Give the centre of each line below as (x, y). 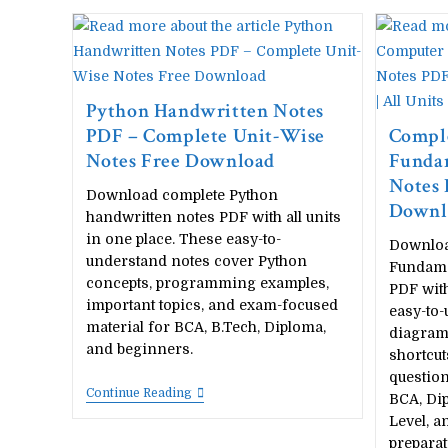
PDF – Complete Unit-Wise (205, 136)
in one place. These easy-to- (183, 239)
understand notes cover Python (196, 261)
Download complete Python (181, 195)
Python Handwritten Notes (204, 111)
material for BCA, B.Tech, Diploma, (205, 327)
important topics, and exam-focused (211, 305)
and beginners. (139, 349)
